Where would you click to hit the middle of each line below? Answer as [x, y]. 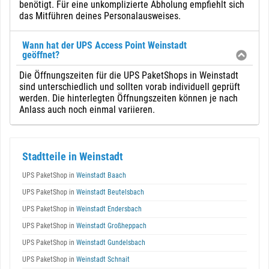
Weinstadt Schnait [102, 259]
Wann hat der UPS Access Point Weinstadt [104, 45]
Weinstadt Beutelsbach [109, 192]
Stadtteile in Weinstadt [73, 156]
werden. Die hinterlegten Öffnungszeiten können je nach [128, 98]
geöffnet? [41, 55]
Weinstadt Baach [100, 175]
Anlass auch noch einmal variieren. [87, 110]
